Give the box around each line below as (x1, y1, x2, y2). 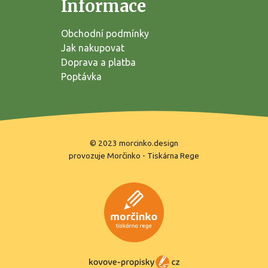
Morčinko (107, 150, 141, 160)
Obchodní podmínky (61, 28, 149, 39)
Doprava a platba (61, 57, 136, 68)
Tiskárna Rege (147, 150, 199, 160)
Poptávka (61, 71, 102, 83)
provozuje (69, 150, 107, 160)
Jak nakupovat (61, 42, 124, 54)
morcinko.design (119, 138, 178, 148)
